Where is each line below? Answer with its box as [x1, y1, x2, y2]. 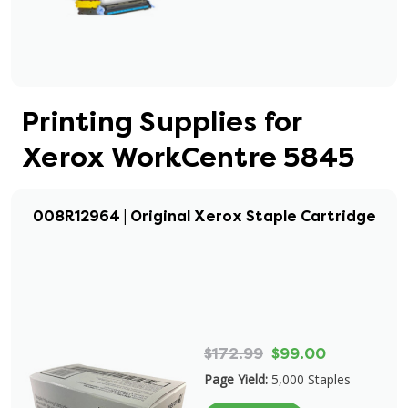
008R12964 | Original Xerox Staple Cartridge [32, 207, 376, 226]
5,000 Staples [271, 371, 351, 388]
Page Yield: [204, 371, 268, 388]
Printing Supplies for [22, 105, 302, 139]
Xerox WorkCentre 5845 [22, 140, 355, 175]
